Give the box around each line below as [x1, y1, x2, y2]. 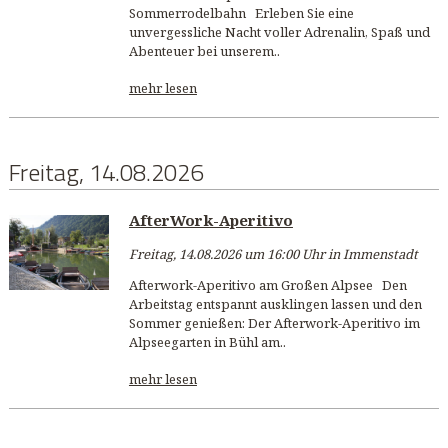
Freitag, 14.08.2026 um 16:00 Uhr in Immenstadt [128, 245, 418, 264]
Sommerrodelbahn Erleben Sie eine [128, 3, 354, 22]
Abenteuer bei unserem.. [128, 41, 280, 60]
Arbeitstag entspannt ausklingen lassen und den [128, 295, 422, 314]
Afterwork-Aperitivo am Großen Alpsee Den [128, 276, 407, 295]
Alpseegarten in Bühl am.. [128, 333, 286, 352]
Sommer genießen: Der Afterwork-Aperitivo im [128, 314, 420, 333]
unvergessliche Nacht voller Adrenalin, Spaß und [128, 22, 430, 41]
